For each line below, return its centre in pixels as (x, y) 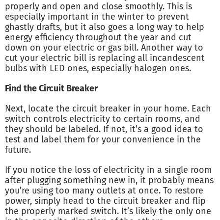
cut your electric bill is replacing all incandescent (105, 58)
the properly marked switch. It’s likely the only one (108, 211)
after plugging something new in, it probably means (109, 180)
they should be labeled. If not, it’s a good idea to (104, 129)
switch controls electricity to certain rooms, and (103, 119)
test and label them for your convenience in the (103, 140)
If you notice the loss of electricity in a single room (108, 170)
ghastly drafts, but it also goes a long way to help (105, 27)
